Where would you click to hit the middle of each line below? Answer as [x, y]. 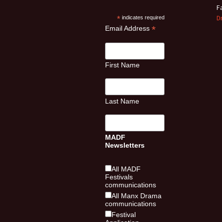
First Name [122, 65]
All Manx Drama [137, 195]
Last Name [122, 101]
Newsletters [125, 145]
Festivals [119, 177]
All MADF [126, 169]
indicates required [142, 17]
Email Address [128, 28]
